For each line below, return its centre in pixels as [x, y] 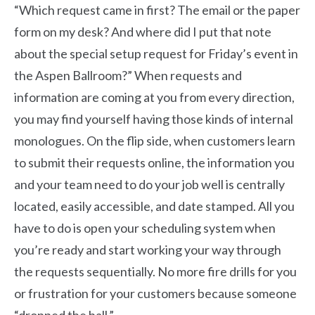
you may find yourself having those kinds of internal [154, 119]
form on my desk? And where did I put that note [143, 32]
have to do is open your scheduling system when [145, 228]
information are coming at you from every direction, [154, 97]
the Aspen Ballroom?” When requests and [128, 75]
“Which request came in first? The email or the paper [157, 10]
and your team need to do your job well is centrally [149, 184]
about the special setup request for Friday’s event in [156, 53]
